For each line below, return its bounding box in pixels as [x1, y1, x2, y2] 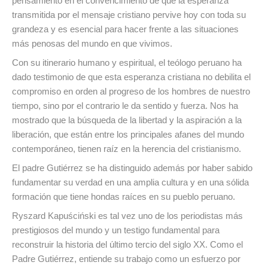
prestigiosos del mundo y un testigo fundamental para [12, 225, 220, 236]
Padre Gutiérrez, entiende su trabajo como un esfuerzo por [12, 254, 240, 264]
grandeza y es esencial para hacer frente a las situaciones [12, 24, 239, 35]
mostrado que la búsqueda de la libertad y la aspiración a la [12, 115, 242, 126]
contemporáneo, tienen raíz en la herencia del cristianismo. [12, 144, 241, 154]
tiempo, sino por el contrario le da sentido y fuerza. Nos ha [12, 100, 238, 111]
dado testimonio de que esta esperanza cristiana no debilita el [12, 72, 251, 83]
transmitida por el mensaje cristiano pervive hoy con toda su [12, 10, 246, 20]
